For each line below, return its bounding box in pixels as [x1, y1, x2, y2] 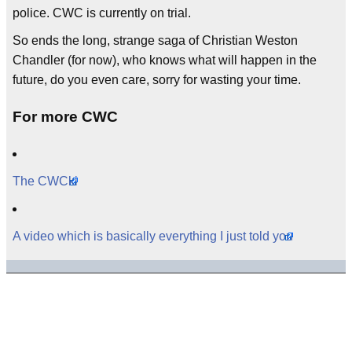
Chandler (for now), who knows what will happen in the [13, 53, 317, 68]
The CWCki [13, 174, 78, 188]
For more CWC [13, 108, 118, 125]
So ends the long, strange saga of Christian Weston [13, 34, 298, 48]
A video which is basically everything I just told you [13, 229, 293, 243]
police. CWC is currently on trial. [13, 6, 191, 20]
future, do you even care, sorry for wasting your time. [13, 73, 301, 87]
